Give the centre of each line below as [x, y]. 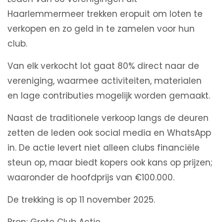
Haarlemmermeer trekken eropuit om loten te [105, 14]
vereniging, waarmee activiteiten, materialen [105, 81]
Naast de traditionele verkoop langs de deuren [108, 118]
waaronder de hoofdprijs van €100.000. [91, 178]
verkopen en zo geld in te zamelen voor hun [101, 29]
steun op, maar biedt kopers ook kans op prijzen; [110, 163]
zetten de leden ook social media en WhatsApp [109, 133]
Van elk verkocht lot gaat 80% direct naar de [103, 66]
